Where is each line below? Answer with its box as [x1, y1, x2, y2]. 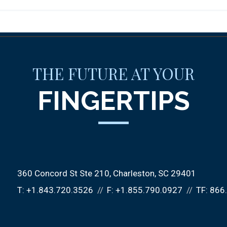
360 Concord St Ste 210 [17, 168, 109, 178]
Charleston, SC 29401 [113, 168, 196, 178]
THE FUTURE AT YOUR [32, 63, 195, 84]
